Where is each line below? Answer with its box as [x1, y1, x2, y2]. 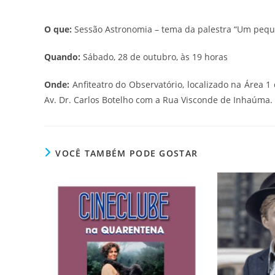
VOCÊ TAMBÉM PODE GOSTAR [55, 147, 198, 160]
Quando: [44, 51, 80, 63]
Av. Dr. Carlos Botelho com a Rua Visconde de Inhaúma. [44, 94, 273, 106]
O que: [44, 23, 72, 36]
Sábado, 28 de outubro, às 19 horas [80, 51, 228, 63]
